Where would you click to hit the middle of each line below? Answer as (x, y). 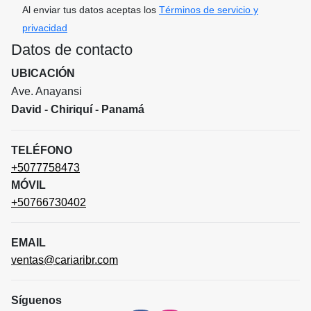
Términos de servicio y (209, 9)
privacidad (45, 27)
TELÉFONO (42, 150)
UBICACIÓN (43, 73)
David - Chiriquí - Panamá (78, 109)
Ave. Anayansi (47, 91)
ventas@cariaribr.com (65, 260)
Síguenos (36, 300)
